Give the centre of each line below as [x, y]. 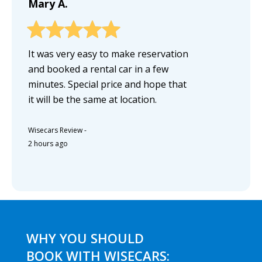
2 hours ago [48, 143]
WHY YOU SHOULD [85, 238]
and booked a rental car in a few [98, 69]
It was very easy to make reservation [108, 54]
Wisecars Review [55, 130]
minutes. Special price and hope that [107, 84]
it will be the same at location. [92, 99]
